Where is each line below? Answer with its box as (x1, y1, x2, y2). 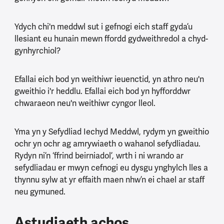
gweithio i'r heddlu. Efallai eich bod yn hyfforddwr (14, 86, 190, 96)
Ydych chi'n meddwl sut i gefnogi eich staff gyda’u (14, 21, 192, 32)
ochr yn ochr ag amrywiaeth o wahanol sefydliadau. (14, 138, 200, 149)
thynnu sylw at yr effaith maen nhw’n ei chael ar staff (14, 174, 204, 185)
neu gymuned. (14, 186, 65, 197)
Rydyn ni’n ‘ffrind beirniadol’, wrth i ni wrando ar (14, 150, 183, 161)
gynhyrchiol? (14, 45, 60, 56)
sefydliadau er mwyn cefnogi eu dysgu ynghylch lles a (14, 162, 208, 173)
